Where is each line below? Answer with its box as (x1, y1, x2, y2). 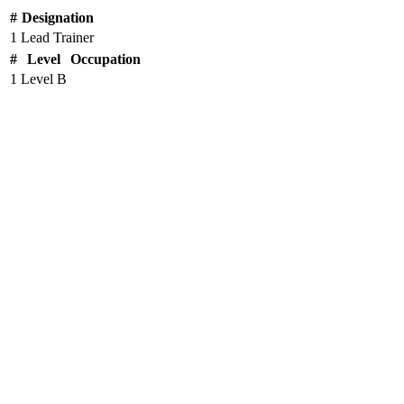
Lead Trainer (21, 30, 94, 45)
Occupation (70, 51, 141, 67)
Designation (21, 10, 94, 25)
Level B (21, 71, 67, 87)
